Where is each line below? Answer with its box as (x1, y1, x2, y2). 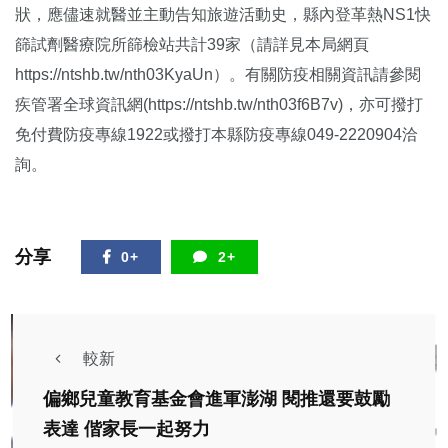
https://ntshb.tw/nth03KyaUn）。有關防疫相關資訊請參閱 (15, 66, 421, 84)
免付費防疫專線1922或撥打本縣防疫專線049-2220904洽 (15, 126, 418, 144)
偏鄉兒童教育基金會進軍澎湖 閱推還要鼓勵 (43, 389, 390, 410)
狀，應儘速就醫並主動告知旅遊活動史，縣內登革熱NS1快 (15, 6, 431, 24)
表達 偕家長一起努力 (43, 419, 210, 440)
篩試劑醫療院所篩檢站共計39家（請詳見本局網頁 (15, 36, 369, 54)
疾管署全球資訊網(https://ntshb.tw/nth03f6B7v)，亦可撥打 (15, 96, 423, 114)
